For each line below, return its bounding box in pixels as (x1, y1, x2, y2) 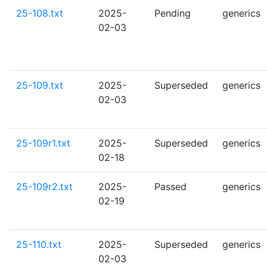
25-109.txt (16, 79, 63, 91)
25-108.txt (16, 7, 63, 19)
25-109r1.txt (16, 137, 70, 149)
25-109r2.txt (16, 181, 73, 193)
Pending (154, 7, 191, 19)
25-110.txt (16, 238, 61, 250)
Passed (154, 181, 187, 193)
